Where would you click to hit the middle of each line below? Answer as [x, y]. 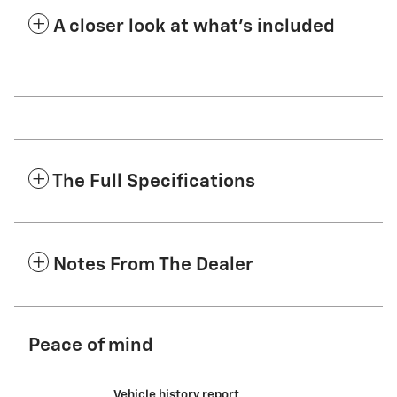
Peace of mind [91, 346]
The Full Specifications [154, 182]
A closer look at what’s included [194, 27]
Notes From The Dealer [153, 265]
